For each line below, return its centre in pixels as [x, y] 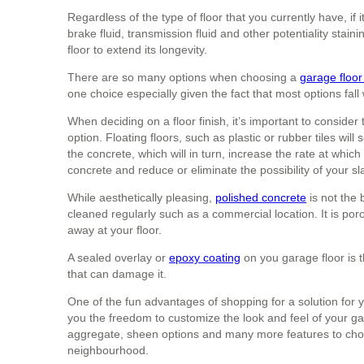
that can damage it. [117, 273]
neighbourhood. [108, 350]
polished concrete [261, 197]
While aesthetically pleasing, [141, 197]
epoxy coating [205, 257]
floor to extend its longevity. [137, 49]
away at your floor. [115, 230]
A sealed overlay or [118, 257]
